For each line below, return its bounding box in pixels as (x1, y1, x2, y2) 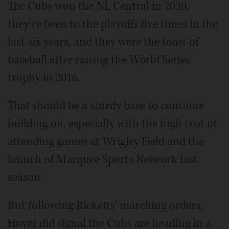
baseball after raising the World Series (8, 52, 190, 67)
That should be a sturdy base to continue (8, 98, 204, 113)
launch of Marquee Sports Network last (8, 151, 197, 167)
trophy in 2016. (8, 70, 80, 85)
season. (8, 169, 43, 185)
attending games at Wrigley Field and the (8, 133, 204, 149)
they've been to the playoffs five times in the (8, 16, 218, 32)
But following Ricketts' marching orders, (8, 197, 203, 213)
